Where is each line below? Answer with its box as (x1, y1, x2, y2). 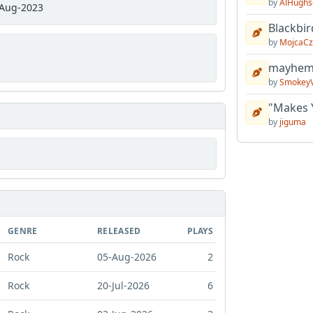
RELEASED (97, 225, 141, 238)
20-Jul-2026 (97, 279, 150, 293)
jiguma (279, 116, 306, 128)
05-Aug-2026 (97, 250, 156, 264)
